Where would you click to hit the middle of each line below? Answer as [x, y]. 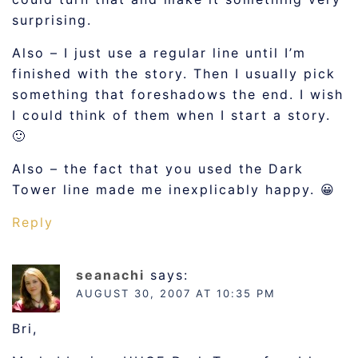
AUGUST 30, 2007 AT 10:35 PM [176, 293]
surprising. [52, 20]
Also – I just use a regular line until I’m [159, 53]
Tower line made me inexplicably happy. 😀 [174, 189]
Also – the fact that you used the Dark [158, 169]
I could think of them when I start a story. [171, 115]
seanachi [110, 275]
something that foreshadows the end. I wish [178, 94]
